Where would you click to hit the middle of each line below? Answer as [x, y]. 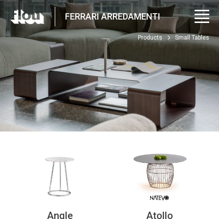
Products [150, 38]
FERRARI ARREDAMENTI [113, 16]
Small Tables [192, 38]
